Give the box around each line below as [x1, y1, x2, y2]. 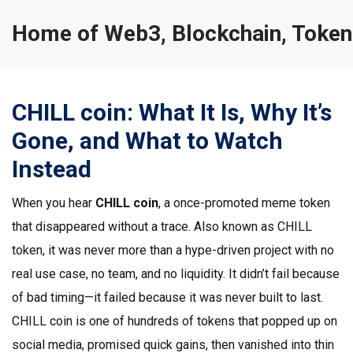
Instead [12, 155, 91, 183]
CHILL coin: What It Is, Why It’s [12, 98, 332, 126]
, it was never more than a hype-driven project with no [43, 243, 334, 258]
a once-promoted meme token [164, 195, 330, 210]
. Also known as [188, 219, 277, 234]
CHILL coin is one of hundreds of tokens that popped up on [12, 314, 337, 329]
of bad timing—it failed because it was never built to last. [12, 290, 323, 305]
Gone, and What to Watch [12, 127, 283, 154]
